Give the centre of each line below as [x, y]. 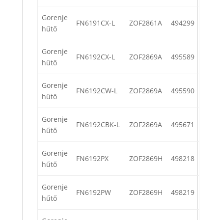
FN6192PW [94, 192]
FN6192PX [92, 159]
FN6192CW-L [97, 91]
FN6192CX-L [96, 57]
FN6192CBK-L [98, 125]
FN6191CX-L [96, 23]
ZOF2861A [146, 23]
